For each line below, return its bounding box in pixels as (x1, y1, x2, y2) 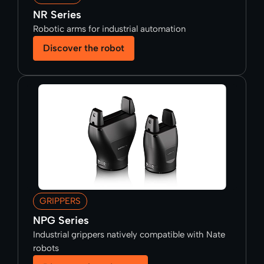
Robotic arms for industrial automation (33, 24, 186, 35)
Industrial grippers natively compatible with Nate (33, 229, 225, 240)
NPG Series (33, 214, 89, 227)
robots (33, 243, 59, 254)
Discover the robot (43, 42, 124, 54)
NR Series (33, 8, 81, 22)
